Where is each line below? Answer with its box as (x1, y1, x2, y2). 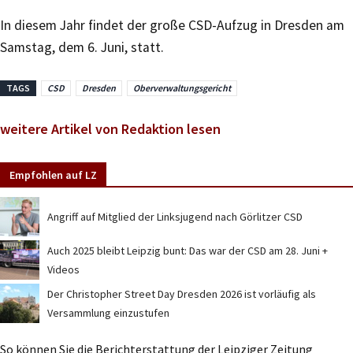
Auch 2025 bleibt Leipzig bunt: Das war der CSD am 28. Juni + (47, 243, 328, 258)
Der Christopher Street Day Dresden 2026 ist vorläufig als (47, 286, 316, 301)
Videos (47, 262, 80, 277)
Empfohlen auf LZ (9, 167, 97, 182)
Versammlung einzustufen (47, 305, 169, 320)
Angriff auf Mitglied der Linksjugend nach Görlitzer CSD (47, 209, 303, 224)
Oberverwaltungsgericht (133, 82, 231, 94)
